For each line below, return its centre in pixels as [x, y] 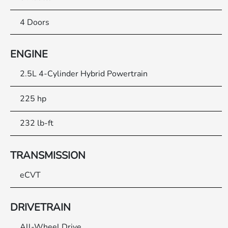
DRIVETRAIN [41, 207]
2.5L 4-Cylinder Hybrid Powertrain [84, 74]
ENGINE [29, 54]
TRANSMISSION [48, 156]
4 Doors [35, 22]
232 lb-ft [37, 123]
